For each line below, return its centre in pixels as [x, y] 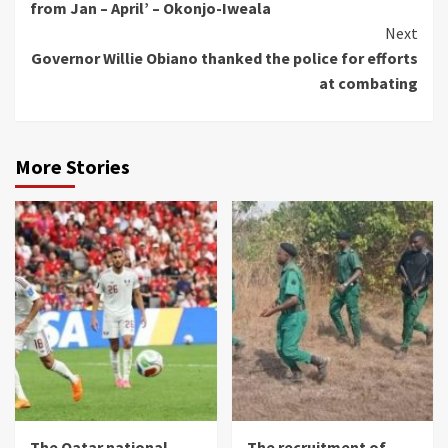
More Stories [72, 167]
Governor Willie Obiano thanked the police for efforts [224, 58]
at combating [368, 83]
